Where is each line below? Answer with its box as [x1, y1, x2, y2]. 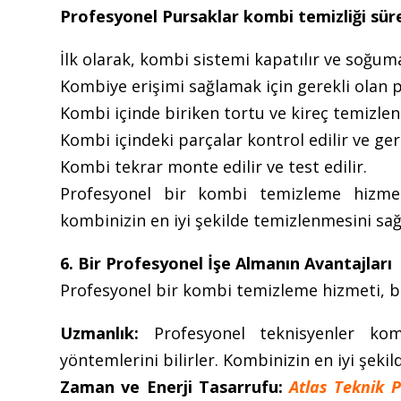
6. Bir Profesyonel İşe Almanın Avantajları [60, 252, 393, 274]
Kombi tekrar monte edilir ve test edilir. [60, 155, 368, 177]
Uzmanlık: [60, 321, 140, 344]
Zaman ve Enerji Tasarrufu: [60, 375, 283, 397]
